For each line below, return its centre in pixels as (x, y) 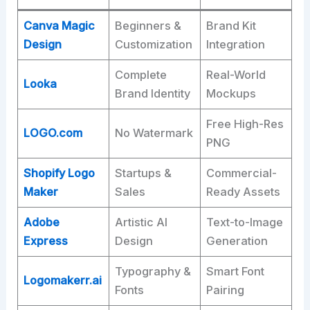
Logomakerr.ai (63, 280)
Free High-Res (245, 124)
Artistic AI (142, 222)
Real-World (236, 74)
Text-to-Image (245, 222)
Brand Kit (231, 25)
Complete (141, 74)
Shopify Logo (60, 173)
